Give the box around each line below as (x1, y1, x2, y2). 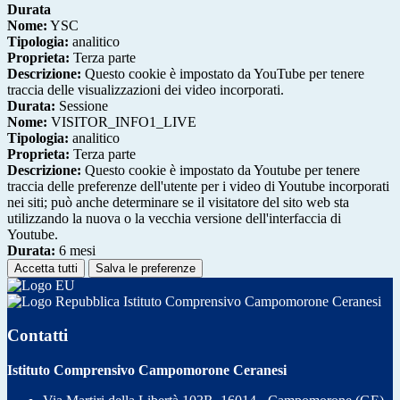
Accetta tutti (14, 261, 78, 275)
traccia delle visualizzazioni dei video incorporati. (7, 81, 284, 97)
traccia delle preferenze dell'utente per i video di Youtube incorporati (7, 178, 389, 194)
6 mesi (55, 242, 96, 258)
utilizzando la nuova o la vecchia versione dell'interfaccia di (7, 210, 341, 226)
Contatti (7, 326, 68, 346)
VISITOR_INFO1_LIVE (47, 113, 196, 129)
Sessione (55, 97, 108, 113)
